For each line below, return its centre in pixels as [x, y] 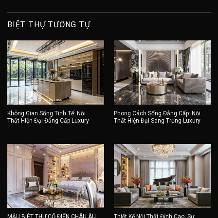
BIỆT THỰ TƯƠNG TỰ [49, 25]
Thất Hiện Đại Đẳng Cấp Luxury [48, 120]
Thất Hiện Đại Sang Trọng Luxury [157, 120]
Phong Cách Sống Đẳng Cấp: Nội [157, 113]
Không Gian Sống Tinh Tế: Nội [46, 113]
